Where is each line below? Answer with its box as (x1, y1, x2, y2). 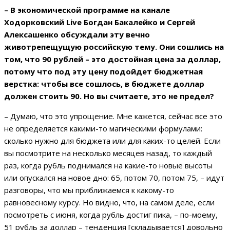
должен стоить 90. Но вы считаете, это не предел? (4, 91, 214, 102)
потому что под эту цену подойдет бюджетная (4, 66, 203, 77)
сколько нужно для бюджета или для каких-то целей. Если (4, 136, 221, 146)
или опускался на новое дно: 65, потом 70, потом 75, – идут (4, 172, 224, 183)
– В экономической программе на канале (4, 5, 170, 15)
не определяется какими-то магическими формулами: (4, 123, 202, 134)
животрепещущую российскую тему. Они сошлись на (4, 42, 224, 52)
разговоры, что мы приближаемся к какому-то (4, 185, 174, 196)
